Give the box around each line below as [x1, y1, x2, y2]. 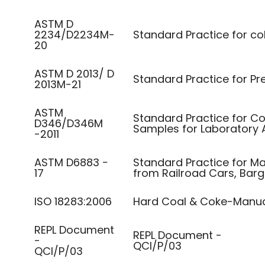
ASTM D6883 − [34, 155, 108, 170]
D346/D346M [34, 116, 103, 131]
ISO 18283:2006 [34, 194, 112, 209]
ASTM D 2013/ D [34, 66, 114, 81]
